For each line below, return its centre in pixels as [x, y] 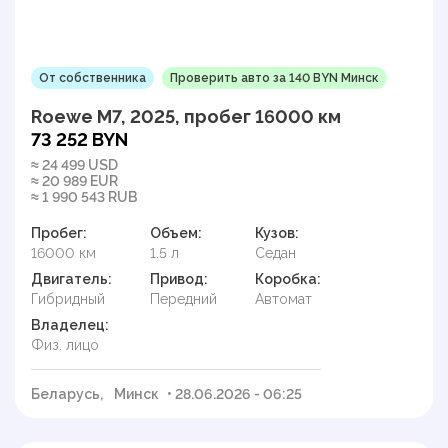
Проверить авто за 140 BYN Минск [274, 78]
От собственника [92, 78]
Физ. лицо [65, 345]
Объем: [176, 233]
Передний [183, 299]
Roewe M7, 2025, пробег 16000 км [186, 117]
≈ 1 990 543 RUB [84, 197]
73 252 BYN [79, 140]
